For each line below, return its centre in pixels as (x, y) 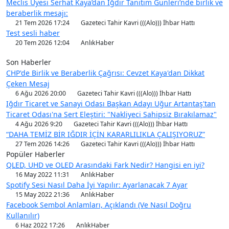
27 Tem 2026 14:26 (43, 144)
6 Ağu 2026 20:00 (41, 93)
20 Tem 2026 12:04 (43, 43)
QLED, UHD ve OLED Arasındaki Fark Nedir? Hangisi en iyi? (105, 165)
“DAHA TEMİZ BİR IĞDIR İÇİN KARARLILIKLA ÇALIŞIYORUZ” (106, 134)
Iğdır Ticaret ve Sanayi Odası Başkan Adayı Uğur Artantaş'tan (111, 104)
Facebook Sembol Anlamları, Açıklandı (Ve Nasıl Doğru (99, 205)
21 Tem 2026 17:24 (43, 23)
